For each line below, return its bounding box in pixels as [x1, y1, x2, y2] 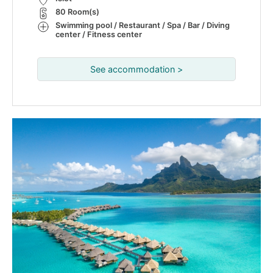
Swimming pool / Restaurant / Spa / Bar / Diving [55, 21, 230, 30]
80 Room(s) [55, 7, 99, 16]
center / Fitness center [55, 30, 142, 39]
